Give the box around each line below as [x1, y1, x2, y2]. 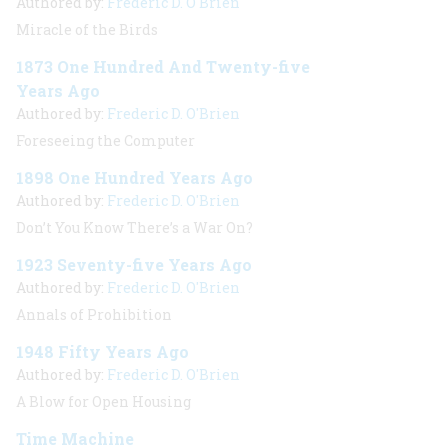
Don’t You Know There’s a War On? [16, 218, 253, 237]
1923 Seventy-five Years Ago [16, 254, 252, 275]
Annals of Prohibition [16, 305, 172, 324]
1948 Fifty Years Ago [16, 341, 189, 362]
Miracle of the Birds [16, 20, 158, 39]
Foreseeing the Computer [16, 131, 195, 150]
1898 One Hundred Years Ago [16, 167, 253, 188]
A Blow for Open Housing [16, 392, 191, 411]
